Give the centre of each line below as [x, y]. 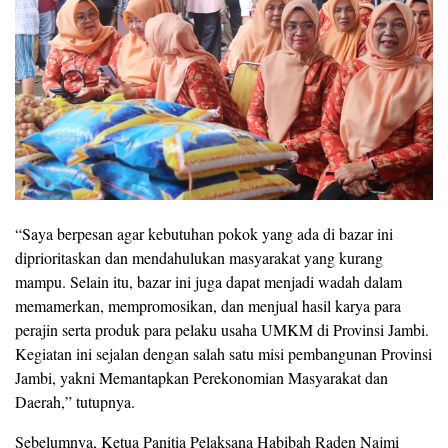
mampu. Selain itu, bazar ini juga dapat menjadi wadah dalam [208, 282]
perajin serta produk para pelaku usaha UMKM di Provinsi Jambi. [222, 330]
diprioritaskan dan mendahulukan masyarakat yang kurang [199, 258]
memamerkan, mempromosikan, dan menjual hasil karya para [208, 306]
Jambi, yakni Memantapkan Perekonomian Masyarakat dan [201, 378]
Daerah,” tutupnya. [75, 402]
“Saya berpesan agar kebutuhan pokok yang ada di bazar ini [204, 234]
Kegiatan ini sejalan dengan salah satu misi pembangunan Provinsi [223, 354]
